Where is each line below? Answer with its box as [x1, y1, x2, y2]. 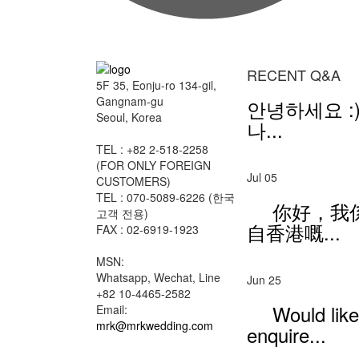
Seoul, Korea [96, 108, 162, 125]
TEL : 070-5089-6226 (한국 [96, 188, 235, 205]
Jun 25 [246, 271, 281, 288]
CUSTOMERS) [96, 172, 171, 189]
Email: [96, 301, 127, 317]
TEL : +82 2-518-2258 [96, 140, 208, 157]
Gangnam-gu [96, 92, 163, 109]
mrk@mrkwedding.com [96, 317, 213, 333]
